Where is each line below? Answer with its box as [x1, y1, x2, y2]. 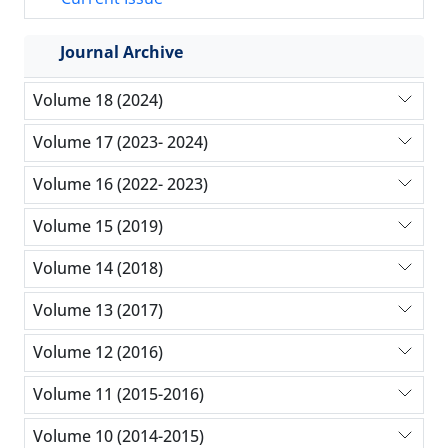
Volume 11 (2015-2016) [33, 383, 204, 406]
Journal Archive [60, 40, 183, 63]
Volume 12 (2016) [33, 341, 163, 364]
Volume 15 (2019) [33, 215, 163, 238]
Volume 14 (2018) [33, 257, 163, 280]
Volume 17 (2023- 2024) [33, 131, 208, 154]
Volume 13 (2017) [33, 299, 163, 322]
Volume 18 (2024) [33, 89, 163, 112]
